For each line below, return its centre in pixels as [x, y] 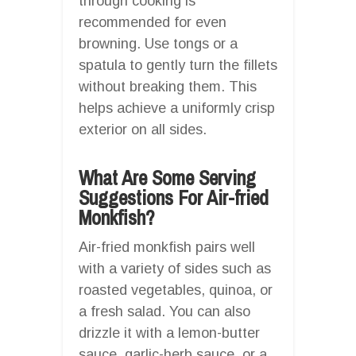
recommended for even [153, 22]
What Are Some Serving [167, 178]
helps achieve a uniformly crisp [177, 108]
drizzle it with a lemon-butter [169, 333]
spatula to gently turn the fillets [178, 65]
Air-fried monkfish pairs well [167, 247]
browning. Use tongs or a [158, 43]
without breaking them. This [168, 86]
